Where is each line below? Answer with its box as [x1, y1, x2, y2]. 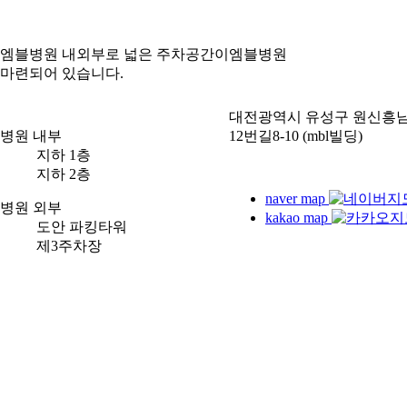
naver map [265, 191, 329, 206]
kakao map [265, 210, 332, 225]
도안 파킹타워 [36, 219, 127, 234]
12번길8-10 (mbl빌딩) [229, 128, 362, 144]
